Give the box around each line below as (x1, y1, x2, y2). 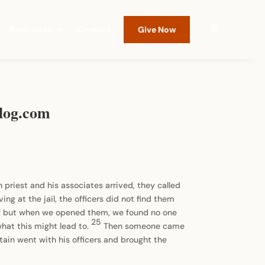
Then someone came (104, 221, 185, 232)
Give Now (137, 24, 176, 35)
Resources (9, 24, 52, 35)
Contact (76, 24, 111, 35)
